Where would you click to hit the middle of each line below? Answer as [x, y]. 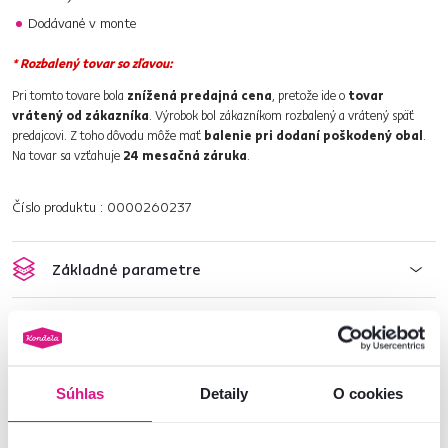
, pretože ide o [310, 95]
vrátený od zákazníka [80, 115]
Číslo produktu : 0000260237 [102, 207]
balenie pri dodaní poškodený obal [313, 135]
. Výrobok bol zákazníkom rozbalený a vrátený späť [281, 115]
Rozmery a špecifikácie [135, 325]
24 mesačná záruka [185, 155]
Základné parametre [126, 269]
